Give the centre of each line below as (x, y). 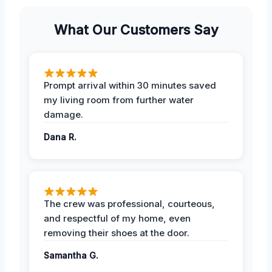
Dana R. (60, 137)
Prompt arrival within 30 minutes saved (130, 86)
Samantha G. (71, 256)
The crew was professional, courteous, (129, 204)
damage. (63, 115)
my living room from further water (119, 100)
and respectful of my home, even (117, 219)
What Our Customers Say (136, 30)
